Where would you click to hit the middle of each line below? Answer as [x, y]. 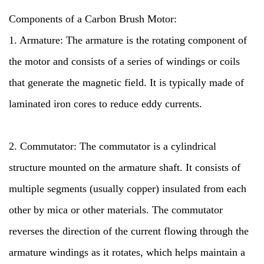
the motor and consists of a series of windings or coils [124, 61]
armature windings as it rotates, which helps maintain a [127, 252]
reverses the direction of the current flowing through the [129, 231]
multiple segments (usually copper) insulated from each [128, 189]
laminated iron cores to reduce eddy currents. [105, 104]
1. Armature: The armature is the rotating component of [128, 40]
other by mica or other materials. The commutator [116, 210]
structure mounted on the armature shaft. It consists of [125, 167]
